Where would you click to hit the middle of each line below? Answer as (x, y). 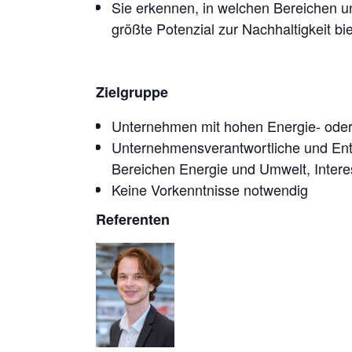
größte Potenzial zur (177, 29)
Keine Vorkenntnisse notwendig (210, 190)
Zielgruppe (132, 92)
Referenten (133, 220)
